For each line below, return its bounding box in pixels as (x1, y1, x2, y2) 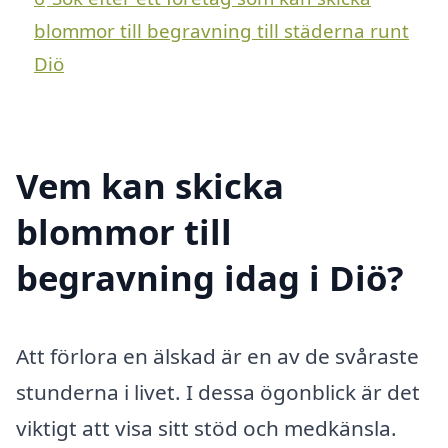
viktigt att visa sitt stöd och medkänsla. (16, 413, 397, 442)
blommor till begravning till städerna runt (34, 17, 409, 43)
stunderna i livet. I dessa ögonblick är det (16, 377, 420, 406)
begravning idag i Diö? (16, 253, 404, 301)
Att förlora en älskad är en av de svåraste (16, 341, 419, 370)
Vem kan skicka (16, 161, 284, 209)
